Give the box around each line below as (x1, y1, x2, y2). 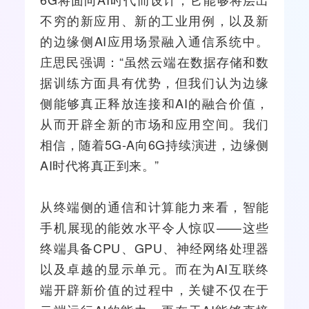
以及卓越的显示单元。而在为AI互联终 (40, 259, 269, 277)
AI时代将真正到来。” (40, 155, 159, 174)
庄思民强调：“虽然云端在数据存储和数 (40, 52, 269, 70)
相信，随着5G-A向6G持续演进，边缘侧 (40, 134, 269, 153)
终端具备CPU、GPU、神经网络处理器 (40, 238, 269, 257)
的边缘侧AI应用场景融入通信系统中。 (40, 31, 269, 50)
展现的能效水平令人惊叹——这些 (67, 217, 269, 236)
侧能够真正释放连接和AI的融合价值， (40, 93, 269, 112)
